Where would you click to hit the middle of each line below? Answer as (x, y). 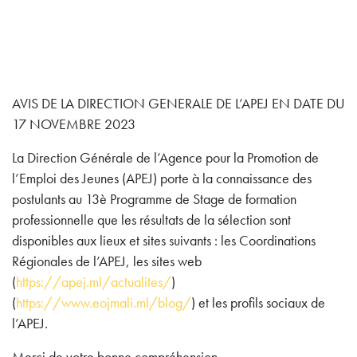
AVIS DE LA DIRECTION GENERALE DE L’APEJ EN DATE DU (178, 104)
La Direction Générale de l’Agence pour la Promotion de (165, 158)
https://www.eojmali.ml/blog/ (104, 303)
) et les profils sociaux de (258, 303)
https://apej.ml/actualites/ (94, 282)
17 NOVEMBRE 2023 (74, 125)
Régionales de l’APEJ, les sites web (107, 262)
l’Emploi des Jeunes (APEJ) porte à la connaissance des (162, 179)
